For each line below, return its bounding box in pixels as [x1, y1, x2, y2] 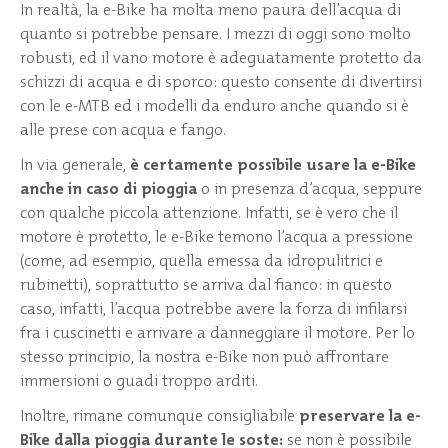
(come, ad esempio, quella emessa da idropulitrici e [20, 249, 383, 271]
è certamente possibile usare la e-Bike [130, 153, 416, 175]
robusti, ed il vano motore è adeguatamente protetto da [20, 46, 422, 68]
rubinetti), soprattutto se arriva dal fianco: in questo [20, 273, 392, 295]
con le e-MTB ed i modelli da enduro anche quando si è [20, 94, 409, 116]
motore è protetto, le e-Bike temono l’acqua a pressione [20, 225, 413, 247]
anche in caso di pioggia [20, 177, 197, 199]
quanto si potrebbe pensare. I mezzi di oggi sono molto [20, 22, 411, 44]
